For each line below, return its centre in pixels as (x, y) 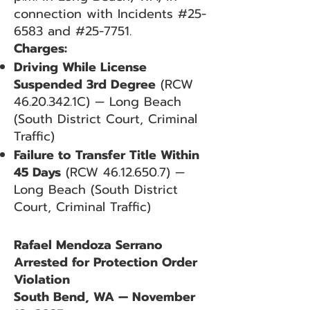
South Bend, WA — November (104, 297)
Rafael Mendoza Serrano (88, 245)
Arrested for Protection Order (106, 262)
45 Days (37, 172)
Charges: (40, 48)
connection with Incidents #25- (110, 14)
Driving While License (80, 67)
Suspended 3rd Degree (85, 84)
